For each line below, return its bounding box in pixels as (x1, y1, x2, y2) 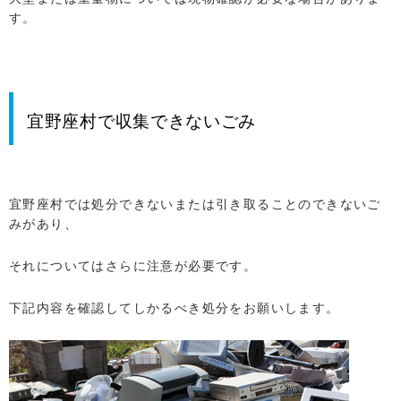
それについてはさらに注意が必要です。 (9, 258, 258, 273)
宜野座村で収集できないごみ (27, 111, 257, 131)
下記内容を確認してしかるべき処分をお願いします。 (9, 300, 340, 315)
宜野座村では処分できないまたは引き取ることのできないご (9, 196, 381, 211)
